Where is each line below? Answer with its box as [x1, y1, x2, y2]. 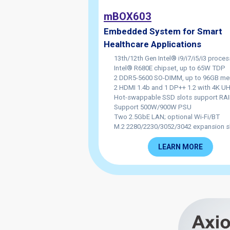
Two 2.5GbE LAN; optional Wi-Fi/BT [114, 112, 220, 121]
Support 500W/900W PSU [114, 103, 191, 111]
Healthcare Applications [104, 39, 201, 49]
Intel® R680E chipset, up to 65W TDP [114, 64, 225, 72]
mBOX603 [104, 10, 151, 23]
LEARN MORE [158, 142, 203, 151]
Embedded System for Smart [104, 26, 222, 36]
